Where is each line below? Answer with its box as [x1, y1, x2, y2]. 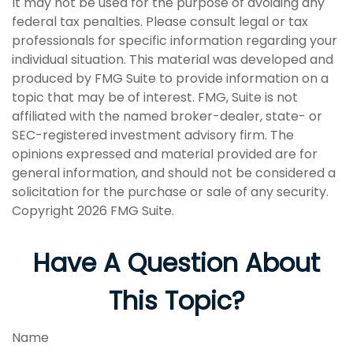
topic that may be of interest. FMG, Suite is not [12, 88, 298, 107]
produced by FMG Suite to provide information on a [12, 69, 329, 88]
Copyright [12, 202, 77, 221]
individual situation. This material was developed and [12, 50, 333, 69]
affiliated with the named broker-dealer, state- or [12, 107, 322, 126]
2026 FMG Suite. [77, 202, 174, 221]
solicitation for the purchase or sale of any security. [12, 183, 329, 202]
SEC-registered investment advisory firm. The [12, 126, 294, 145]
